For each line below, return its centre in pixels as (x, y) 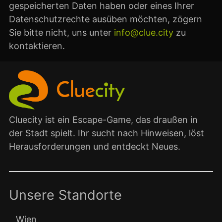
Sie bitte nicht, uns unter (61, 32)
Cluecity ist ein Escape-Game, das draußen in (103, 119)
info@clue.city (144, 32)
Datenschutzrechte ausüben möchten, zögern (106, 19)
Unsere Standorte (65, 195)
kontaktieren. (37, 46)
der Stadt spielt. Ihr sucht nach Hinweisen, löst (107, 133)
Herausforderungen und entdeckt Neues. (95, 146)
